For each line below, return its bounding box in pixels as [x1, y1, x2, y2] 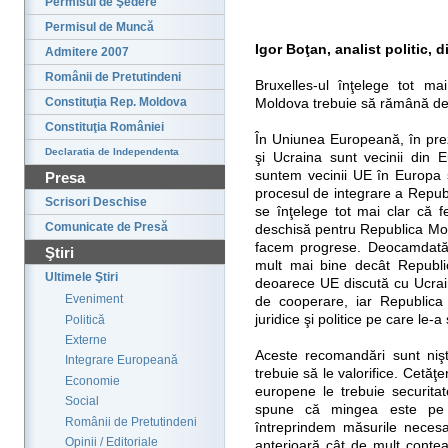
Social [65, 394, 99, 409]
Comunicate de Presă [45, 220, 168, 235]
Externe [65, 333, 107, 348]
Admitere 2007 [45, 45, 129, 60]
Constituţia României [45, 120, 164, 135]
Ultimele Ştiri [45, 270, 118, 285]
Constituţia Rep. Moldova [45, 95, 187, 110]
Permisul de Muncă [45, 20, 154, 35]
